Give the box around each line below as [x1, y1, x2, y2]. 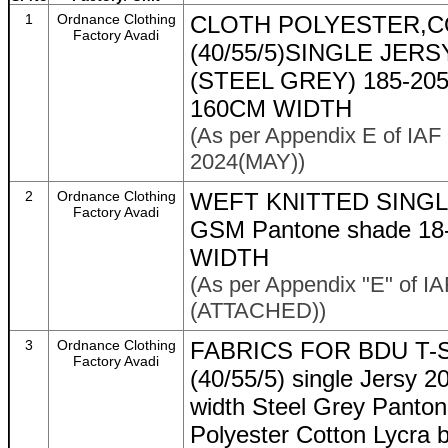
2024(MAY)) [190, 149, 305, 174]
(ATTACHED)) [190, 298, 326, 323]
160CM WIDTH [190, 95, 352, 122]
